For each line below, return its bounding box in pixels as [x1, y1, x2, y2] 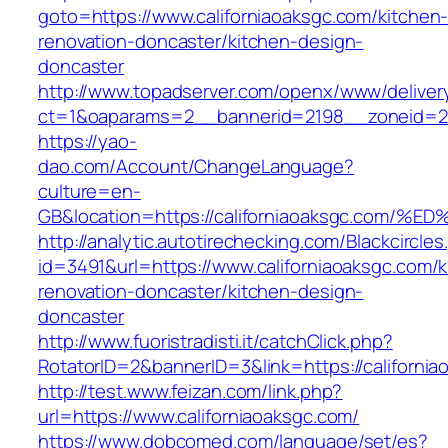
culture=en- [38, 178, 141, 205]
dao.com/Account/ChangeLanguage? [38, 153, 354, 180]
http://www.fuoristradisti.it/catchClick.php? [38, 328, 393, 355]
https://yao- [38, 128, 137, 155]
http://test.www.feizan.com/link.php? [38, 378, 343, 405]
